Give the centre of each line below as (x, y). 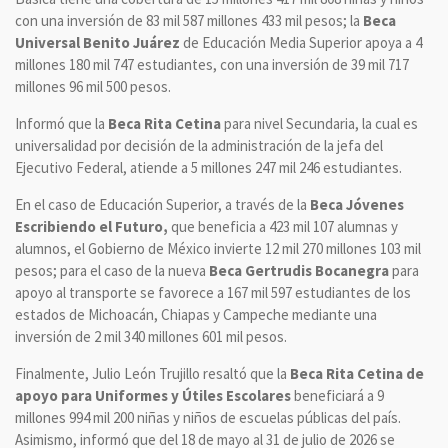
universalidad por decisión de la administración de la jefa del (199, 145)
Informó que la (61, 123)
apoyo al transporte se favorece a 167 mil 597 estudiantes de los (213, 292)
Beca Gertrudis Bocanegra (299, 270)
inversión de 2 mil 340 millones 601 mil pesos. (151, 336)
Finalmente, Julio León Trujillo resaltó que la (152, 373)
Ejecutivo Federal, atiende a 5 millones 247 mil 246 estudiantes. (208, 167)
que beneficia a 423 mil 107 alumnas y (283, 226)
